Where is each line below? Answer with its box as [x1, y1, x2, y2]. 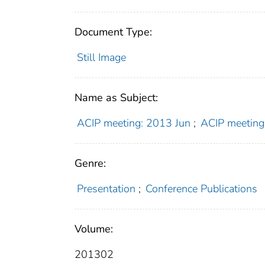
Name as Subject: [75, 91, 158, 105]
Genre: [75, 156, 106, 171]
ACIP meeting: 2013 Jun [76, 116, 190, 131]
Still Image [76, 50, 126, 65]
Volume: [75, 222, 113, 237]
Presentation [76, 182, 135, 196]
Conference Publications [146, 182, 258, 196]
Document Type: [75, 25, 152, 40]
